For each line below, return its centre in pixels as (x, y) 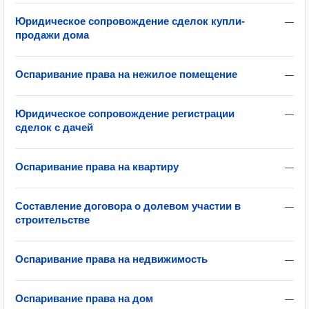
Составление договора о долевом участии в (128, 206)
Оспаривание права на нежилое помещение (126, 74)
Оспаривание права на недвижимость (111, 259)
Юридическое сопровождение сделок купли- (130, 21)
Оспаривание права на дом (84, 298)
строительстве (52, 220)
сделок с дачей (54, 127)
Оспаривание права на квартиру (97, 167)
